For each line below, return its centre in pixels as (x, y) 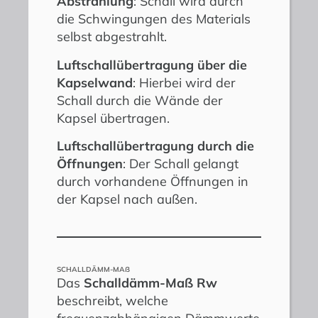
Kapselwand (95, 82)
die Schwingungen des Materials (154, 19)
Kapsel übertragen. (113, 118)
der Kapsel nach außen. (127, 199)
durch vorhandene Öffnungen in (153, 182)
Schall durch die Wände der (140, 100)
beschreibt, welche (113, 301)
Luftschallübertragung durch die (155, 146)
